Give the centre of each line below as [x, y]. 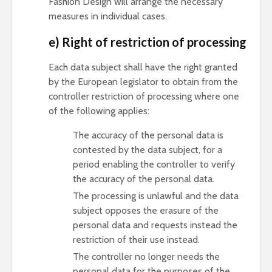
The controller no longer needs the [146, 257]
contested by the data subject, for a [148, 150]
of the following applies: [99, 111]
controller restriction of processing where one [144, 96]
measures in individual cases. [108, 16]
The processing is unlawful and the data [156, 196]
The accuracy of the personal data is [148, 135]
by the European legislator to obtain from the [143, 82]
